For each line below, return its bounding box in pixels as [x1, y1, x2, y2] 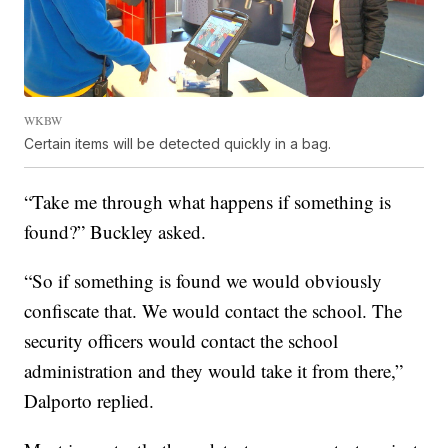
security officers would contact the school [24, 328, 339, 354]
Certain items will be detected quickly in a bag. [24, 135, 332, 153]
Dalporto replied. [24, 388, 155, 414]
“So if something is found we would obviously [24, 268, 383, 294]
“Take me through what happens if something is [24, 189, 392, 215]
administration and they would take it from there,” [24, 358, 404, 384]
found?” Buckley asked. [24, 219, 207, 245]
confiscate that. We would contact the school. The [24, 298, 403, 324]
